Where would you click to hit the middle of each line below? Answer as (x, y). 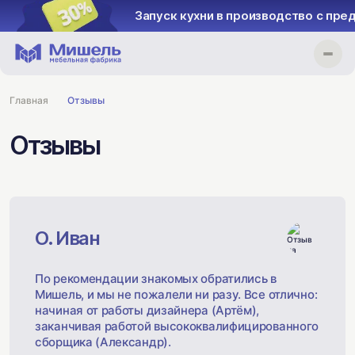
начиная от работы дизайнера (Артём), (147, 310)
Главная (29, 100)
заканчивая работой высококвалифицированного (177, 326)
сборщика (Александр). (103, 342)
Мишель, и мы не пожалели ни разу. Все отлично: (176, 294)
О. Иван (67, 238)
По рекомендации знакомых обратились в (156, 279)
